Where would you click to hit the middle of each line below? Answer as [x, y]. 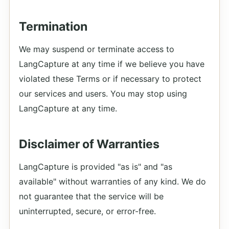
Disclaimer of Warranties [89, 144]
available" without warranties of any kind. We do [112, 181]
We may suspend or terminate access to [97, 49]
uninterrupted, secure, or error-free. [87, 211]
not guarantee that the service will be [91, 196]
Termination [53, 27]
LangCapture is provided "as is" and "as [96, 167]
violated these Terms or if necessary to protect [110, 79]
